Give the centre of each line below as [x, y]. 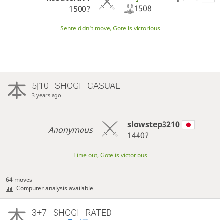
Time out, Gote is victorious [110, 155]
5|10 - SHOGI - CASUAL [76, 86]
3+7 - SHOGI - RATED [72, 212]
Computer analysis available [55, 188]
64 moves [19, 180]
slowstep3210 [153, 124]
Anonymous [71, 129]
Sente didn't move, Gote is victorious [110, 28]
